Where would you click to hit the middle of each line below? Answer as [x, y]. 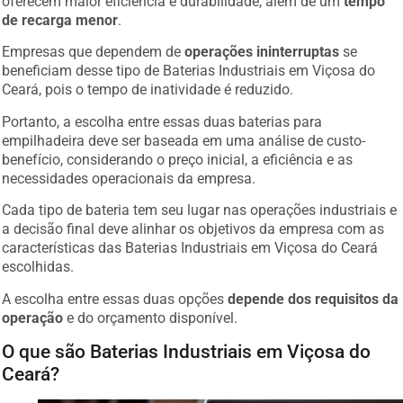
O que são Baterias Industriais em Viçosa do [187, 352]
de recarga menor [60, 21]
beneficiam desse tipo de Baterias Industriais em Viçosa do [189, 71]
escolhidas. [38, 267]
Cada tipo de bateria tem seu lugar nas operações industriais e [200, 210]
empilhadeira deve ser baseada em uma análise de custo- [184, 140]
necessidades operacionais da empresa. [129, 178]
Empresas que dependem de [94, 52]
